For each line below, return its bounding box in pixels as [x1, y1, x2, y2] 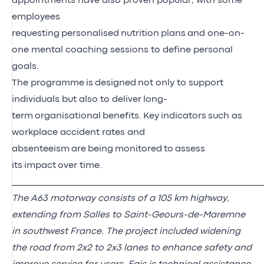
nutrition [119, 29, 161, 38]
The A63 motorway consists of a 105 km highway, [12, 194, 229, 203]
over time [56, 161, 100, 170]
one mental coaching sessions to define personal [12, 45, 233, 54]
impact [22, 161, 56, 170]
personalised [61, 29, 119, 38]
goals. [12, 62, 39, 71]
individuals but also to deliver [12, 95, 141, 104]
